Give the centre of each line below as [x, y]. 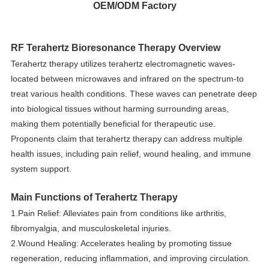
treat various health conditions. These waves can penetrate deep [134, 93]
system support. [41, 168]
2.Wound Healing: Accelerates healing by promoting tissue [122, 243]
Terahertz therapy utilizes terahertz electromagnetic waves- [123, 63]
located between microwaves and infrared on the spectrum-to [128, 78]
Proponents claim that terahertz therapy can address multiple [127, 138]
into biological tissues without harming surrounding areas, [120, 108]
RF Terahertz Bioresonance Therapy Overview [116, 47]
